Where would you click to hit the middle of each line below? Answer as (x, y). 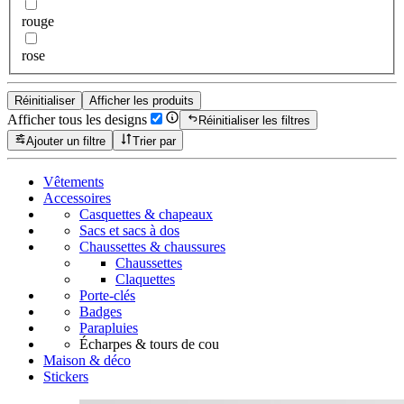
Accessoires (77, 197)
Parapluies (109, 327)
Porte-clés (107, 295)
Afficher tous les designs (77, 120)
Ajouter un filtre (66, 141)
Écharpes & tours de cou (149, 344)
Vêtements (73, 181)
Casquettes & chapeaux (146, 214)
